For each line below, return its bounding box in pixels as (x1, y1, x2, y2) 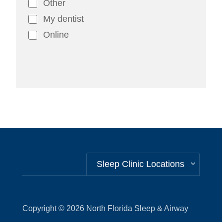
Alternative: (28, 84, 73, 94)
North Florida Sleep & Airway (86, 204, 188, 213)
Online (43, 30, 69, 40)
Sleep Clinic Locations (97, 159, 185, 169)
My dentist (43, 14, 84, 24)
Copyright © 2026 (22, 204, 86, 213)
